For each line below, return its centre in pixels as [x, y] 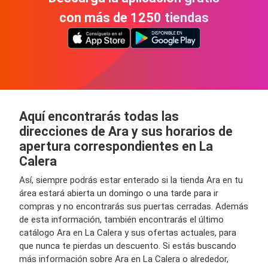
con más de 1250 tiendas [134, 17]
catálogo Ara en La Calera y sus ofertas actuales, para [128, 233]
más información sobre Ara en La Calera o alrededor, [124, 259]
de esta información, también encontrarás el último [121, 220]
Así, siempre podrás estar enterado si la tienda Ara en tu [131, 180]
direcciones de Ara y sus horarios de [126, 131]
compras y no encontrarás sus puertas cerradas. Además [134, 206]
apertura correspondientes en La [116, 146]
